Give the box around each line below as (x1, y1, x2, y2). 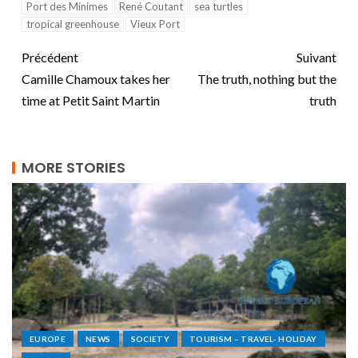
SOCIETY (130, 334, 169, 344)
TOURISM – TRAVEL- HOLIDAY (189, 334, 317, 344)
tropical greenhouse (26, 18, 119, 31)
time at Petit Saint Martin (22, 93, 160, 109)
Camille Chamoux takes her (22, 71, 170, 87)
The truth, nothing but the (197, 71, 336, 87)
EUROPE (30, 334, 66, 344)
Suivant (296, 50, 336, 66)
